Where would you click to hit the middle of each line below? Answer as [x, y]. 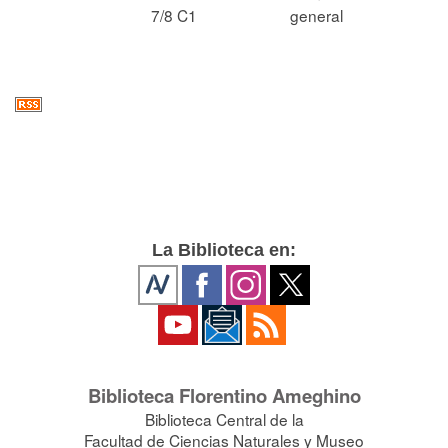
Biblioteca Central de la [224, 418]
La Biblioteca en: [224, 250]
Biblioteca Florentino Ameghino [224, 395]
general [316, 15]
